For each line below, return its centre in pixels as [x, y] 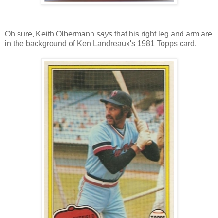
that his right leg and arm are [162, 34]
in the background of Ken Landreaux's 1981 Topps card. [101, 43]
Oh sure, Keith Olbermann [51, 34]
